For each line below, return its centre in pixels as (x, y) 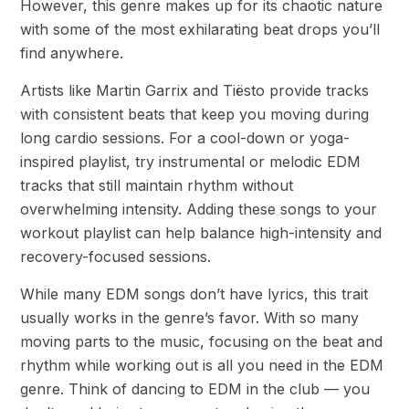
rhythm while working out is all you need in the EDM (202, 366)
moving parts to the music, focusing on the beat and (201, 342)
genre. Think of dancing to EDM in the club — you (195, 389)
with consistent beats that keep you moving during (194, 115)
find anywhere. (72, 53)
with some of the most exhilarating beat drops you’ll (200, 30)
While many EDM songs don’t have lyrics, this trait (194, 294)
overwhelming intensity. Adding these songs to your (199, 210)
